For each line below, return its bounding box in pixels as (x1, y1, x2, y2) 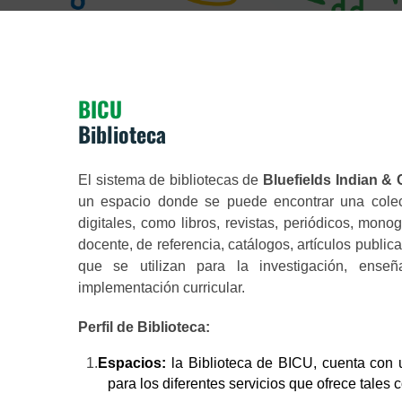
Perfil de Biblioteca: (78, 319, 210, 335)
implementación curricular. (78, 280, 245, 295)
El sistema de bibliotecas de (78, 172, 263, 188)
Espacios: (98, 355, 167, 371)
